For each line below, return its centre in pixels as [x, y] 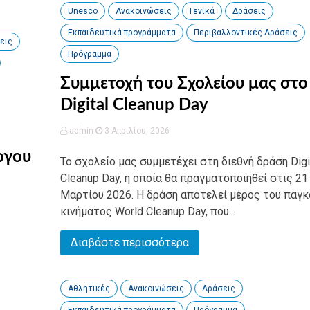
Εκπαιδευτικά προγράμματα [121, 33]
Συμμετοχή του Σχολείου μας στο [184, 84]
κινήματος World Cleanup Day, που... [147, 211]
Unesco [82, 11]
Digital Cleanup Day [134, 105]
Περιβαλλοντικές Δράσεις [245, 33]
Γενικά [202, 11]
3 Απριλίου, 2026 [136, 131]
